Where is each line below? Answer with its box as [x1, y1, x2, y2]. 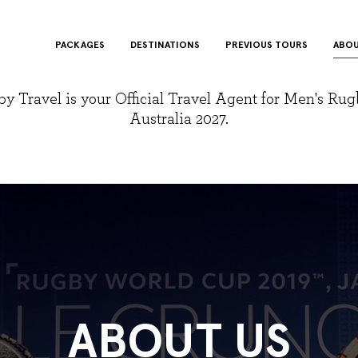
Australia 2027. [129, 111, 229, 127]
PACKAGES [55, 38, 105, 50]
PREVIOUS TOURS [225, 38, 308, 50]
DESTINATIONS [130, 38, 200, 50]
